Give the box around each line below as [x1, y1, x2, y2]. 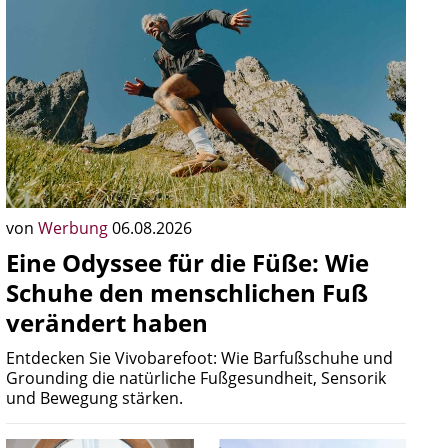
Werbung [38, 217, 112, 239]
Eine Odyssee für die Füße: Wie [6, 246, 369, 279]
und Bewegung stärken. [6, 387, 183, 409]
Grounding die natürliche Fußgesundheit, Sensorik [6, 367, 386, 389]
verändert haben [6, 306, 208, 339]
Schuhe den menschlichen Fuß [6, 276, 368, 309]
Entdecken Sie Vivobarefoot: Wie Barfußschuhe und [6, 347, 393, 369]
